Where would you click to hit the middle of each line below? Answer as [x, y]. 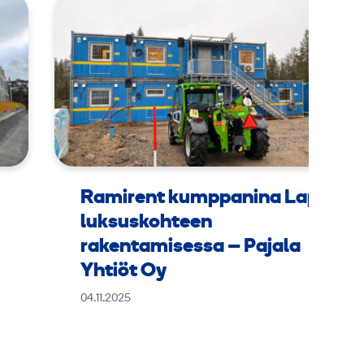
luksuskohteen [146, 223]
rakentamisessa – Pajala [190, 247]
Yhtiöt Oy [123, 272]
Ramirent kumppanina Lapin [207, 199]
